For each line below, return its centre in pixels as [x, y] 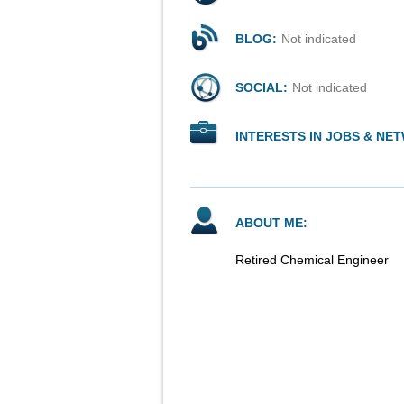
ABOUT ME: [271, 223]
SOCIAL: [262, 87]
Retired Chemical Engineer [312, 260]
